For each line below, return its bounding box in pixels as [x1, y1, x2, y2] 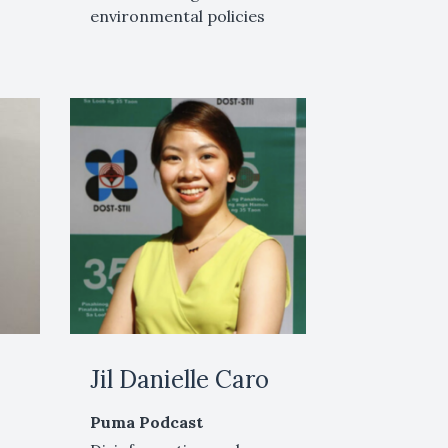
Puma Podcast [90, 411, 204, 432]
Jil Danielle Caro [90, 363, 270, 395]
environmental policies [90, 5, 266, 26]
